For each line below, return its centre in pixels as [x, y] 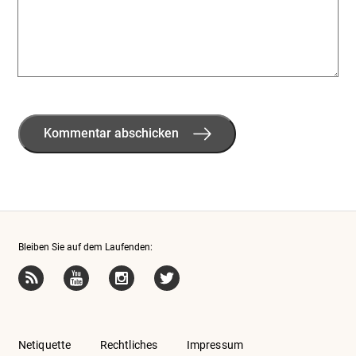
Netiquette [44, 344]
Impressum [215, 344]
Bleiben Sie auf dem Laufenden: [85, 247]
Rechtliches [129, 344]
